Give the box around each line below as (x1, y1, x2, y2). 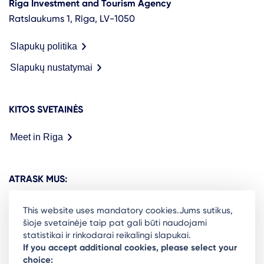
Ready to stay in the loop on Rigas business (9, 239, 219, 253)
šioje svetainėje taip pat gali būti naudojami (23, 217, 207, 228)
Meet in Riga (10, 131, 63, 142)
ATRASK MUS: (9, 173, 67, 184)
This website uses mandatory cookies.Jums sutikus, (23, 205, 233, 216)
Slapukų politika (10, 41, 77, 51)
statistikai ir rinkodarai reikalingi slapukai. (23, 230, 191, 240)
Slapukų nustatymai (10, 62, 93, 72)
